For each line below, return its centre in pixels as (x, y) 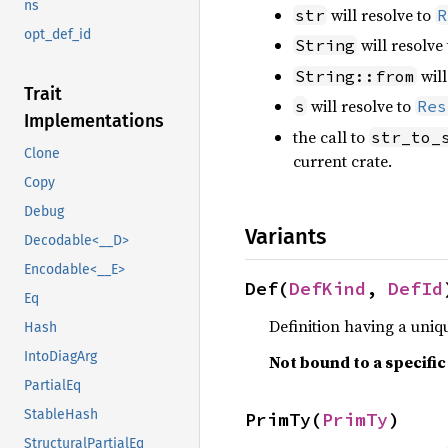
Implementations (94, 121)
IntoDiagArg (60, 357)
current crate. (342, 160)
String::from (355, 75)
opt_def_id (57, 35)
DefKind (327, 288)
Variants (285, 236)
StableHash (61, 415)
